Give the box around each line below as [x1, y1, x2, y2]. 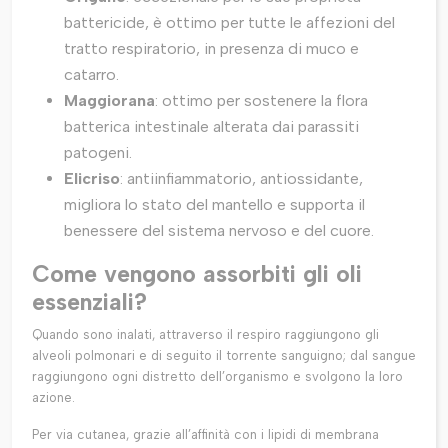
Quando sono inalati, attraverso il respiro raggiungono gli [32, 327, 379, 343]
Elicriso [64, 169, 120, 189]
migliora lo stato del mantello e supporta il [64, 195, 365, 215]
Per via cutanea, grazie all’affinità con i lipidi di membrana [32, 427, 379, 443]
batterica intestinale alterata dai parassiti [64, 117, 359, 137]
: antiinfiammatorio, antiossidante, [120, 169, 363, 189]
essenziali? [32, 288, 147, 317]
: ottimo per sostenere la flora [155, 91, 368, 111]
